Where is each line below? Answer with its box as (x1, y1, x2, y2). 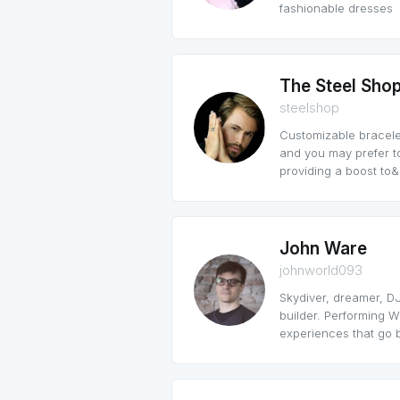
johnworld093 (279, 262, 362, 279)
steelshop (279, 99, 339, 116)
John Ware (279, 238, 367, 259)
